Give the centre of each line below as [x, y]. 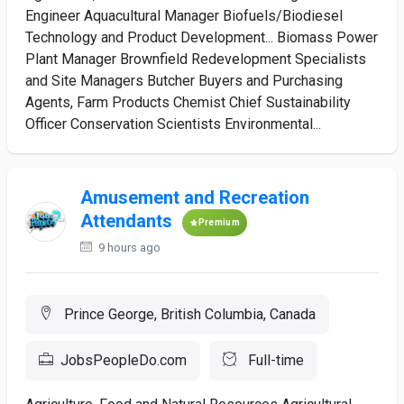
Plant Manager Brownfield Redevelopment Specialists [196, 59]
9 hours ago [128, 248]
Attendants [126, 221]
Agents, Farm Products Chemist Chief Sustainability [188, 102]
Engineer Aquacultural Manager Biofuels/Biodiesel [184, 16]
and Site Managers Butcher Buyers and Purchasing [184, 81]
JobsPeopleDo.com [124, 360]
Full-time [274, 360]
